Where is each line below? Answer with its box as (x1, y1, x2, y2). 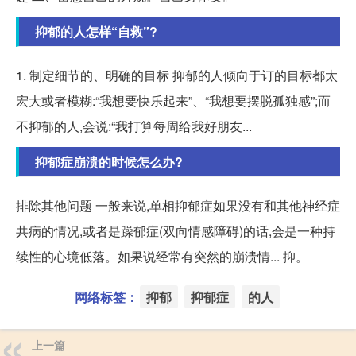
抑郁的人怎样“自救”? (35, 22, 157, 41)
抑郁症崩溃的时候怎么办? (35, 153, 183, 172)
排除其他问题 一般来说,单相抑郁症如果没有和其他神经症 (16, 196, 340, 215)
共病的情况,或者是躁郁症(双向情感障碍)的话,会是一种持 (16, 222, 335, 241)
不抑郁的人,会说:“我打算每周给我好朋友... (16, 117, 252, 136)
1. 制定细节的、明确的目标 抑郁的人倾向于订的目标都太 (16, 66, 338, 85)
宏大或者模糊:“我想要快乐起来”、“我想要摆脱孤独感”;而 (16, 91, 331, 110)
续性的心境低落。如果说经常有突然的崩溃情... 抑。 (16, 247, 308, 266)
